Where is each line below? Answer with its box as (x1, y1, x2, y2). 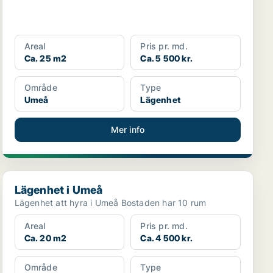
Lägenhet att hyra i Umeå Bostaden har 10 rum (121, 197, 207, 208)
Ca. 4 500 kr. (140, 233, 193, 243)
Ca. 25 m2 (24, 53, 67, 63)
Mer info (110, 124, 145, 135)
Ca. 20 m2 (24, 233, 67, 243)
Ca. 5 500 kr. (140, 53, 193, 63)
